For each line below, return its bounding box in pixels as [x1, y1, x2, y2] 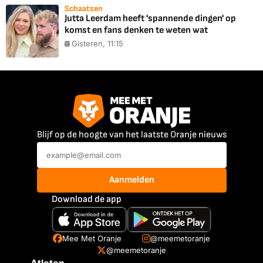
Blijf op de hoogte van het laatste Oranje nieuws [36, 129, 227, 140]
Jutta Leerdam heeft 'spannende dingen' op [65, 13, 236, 25]
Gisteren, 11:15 [72, 39, 123, 49]
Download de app [51, 193, 122, 205]
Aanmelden [109, 174, 154, 186]
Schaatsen [65, 4, 103, 14]
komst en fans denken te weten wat [65, 25, 208, 36]
